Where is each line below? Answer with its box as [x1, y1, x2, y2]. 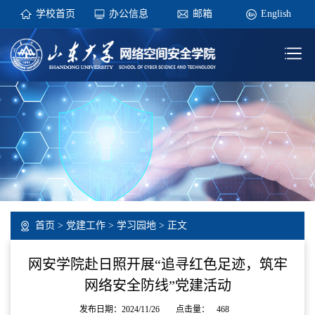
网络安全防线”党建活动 [84, 277, 231, 293]
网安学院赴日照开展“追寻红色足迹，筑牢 [27, 256, 288, 272]
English [260, 8, 291, 19]
